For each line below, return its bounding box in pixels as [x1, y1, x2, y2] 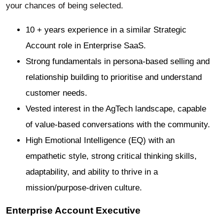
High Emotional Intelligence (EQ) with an [26, 136, 175, 146]
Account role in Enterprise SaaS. [26, 41, 146, 51]
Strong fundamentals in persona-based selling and [26, 57, 210, 67]
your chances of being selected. [6, 1, 123, 11]
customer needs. [26, 88, 87, 98]
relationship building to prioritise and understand [26, 73, 202, 82]
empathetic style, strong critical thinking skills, [26, 151, 197, 161]
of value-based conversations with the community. [26, 120, 210, 130]
